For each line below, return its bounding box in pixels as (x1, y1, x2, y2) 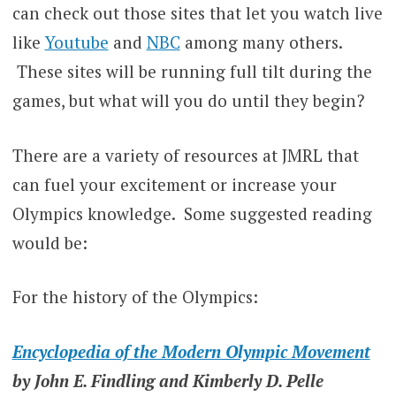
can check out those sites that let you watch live (11, 2, 383, 25)
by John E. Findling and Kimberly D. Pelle (11, 369, 324, 392)
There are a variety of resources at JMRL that (11, 143, 359, 166)
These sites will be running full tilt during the (11, 60, 372, 83)
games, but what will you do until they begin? (11, 89, 364, 112)
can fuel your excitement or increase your (11, 172, 337, 195)
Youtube (44, 31, 109, 54)
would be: (11, 231, 88, 254)
